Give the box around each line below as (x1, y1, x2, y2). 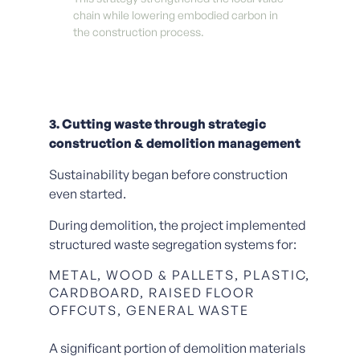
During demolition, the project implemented (48, 216, 306, 233)
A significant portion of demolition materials (48, 339, 305, 356)
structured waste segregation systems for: (48, 235, 297, 252)
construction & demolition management (48, 134, 301, 151)
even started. (48, 185, 126, 202)
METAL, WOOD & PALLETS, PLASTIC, (48, 266, 311, 283)
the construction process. (72, 24, 204, 39)
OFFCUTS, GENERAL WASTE (48, 301, 250, 318)
